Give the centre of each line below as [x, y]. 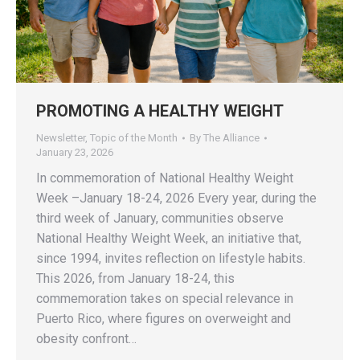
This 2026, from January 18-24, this [135, 278]
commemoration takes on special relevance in [165, 298]
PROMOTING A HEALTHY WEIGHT [160, 110]
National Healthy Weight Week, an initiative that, [169, 238]
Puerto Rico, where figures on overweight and [164, 318]
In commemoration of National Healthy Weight [165, 178]
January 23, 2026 [75, 152]
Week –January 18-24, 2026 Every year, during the [176, 198]
